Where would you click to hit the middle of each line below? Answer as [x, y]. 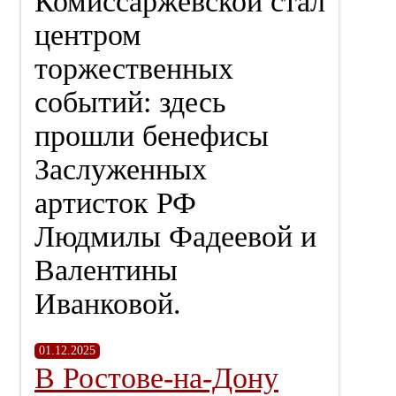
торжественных [134, 69]
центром [88, 35]
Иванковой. [108, 304]
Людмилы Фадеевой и [175, 236]
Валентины [106, 270]
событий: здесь [130, 102]
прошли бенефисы [152, 136]
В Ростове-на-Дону [156, 378]
